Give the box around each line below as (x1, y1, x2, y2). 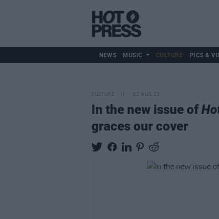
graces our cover (91, 119, 188, 133)
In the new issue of (91, 102, 201, 117)
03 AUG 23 (132, 92, 160, 97)
